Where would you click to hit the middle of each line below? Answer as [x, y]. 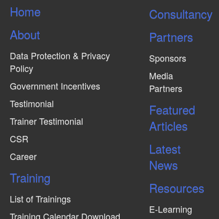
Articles [168, 126]
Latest [165, 149]
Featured [172, 109]
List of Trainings [40, 199]
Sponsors [167, 58]
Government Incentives [55, 86]
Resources [176, 188]
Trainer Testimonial [46, 121]
